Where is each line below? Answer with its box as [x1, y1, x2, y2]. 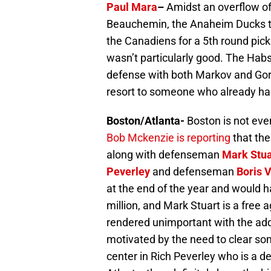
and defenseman [150, 165, 237, 178]
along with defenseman [106, 148, 222, 162]
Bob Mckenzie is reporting [106, 131, 230, 145]
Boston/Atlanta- [106, 114, 187, 128]
